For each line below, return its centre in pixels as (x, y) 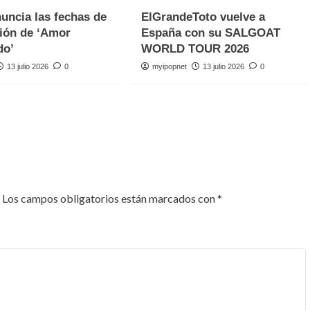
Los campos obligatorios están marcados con (110, 198)
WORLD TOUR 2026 (195, 49)
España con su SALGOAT (210, 33)
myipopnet (169, 66)
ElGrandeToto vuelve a (203, 17)
